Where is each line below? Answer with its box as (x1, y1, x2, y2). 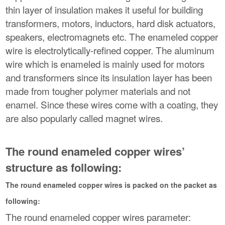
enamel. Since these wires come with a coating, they (6, 97, 218, 111)
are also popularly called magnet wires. (6, 111, 163, 125)
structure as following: (6, 159, 122, 176)
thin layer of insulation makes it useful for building (6, 3, 203, 17)
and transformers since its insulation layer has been (6, 70, 212, 84)
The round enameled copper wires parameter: (6, 210, 191, 224)
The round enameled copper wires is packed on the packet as (6, 180, 217, 190)
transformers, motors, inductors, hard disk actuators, (6, 16, 216, 30)
